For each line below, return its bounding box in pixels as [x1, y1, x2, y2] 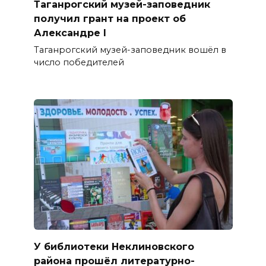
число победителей [33, 56, 124, 68]
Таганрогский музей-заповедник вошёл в [33, 44, 226, 55]
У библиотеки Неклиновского [33, 240, 194, 252]
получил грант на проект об [33, 12, 186, 24]
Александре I [33, 27, 106, 39]
